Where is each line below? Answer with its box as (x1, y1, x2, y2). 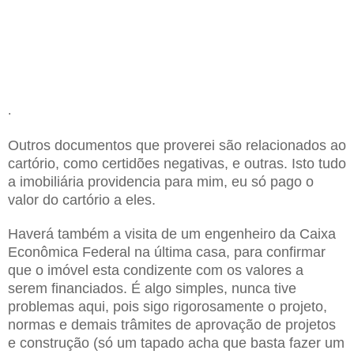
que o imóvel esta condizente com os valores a (8, 262, 303, 278)
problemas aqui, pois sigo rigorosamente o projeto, (8, 298, 327, 314)
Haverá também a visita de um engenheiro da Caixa (8, 225, 336, 242)
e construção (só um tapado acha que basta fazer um (8, 334, 345, 351)
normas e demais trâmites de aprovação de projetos (8, 316, 336, 333)
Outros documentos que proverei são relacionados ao (8, 137, 346, 153)
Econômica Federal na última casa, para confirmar (8, 243, 326, 260)
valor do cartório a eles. (8, 191, 156, 208)
